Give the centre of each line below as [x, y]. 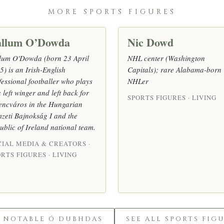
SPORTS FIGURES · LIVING [172, 97]
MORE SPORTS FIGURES [112, 11]
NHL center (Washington [166, 58]
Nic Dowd [150, 42]
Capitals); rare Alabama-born [174, 69]
